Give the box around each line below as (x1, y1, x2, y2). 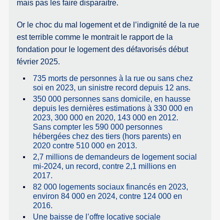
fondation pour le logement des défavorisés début (17, 45, 189, 54)
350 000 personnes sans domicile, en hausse (32, 95, 191, 104)
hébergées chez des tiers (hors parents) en (32, 132, 181, 141)
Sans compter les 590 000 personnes (32, 123, 163, 132)
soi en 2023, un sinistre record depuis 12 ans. (32, 83, 191, 92)
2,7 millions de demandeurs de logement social (32, 153, 197, 162)
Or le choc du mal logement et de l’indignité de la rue (17, 20, 200, 29)
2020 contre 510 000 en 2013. (32, 141, 137, 150)
